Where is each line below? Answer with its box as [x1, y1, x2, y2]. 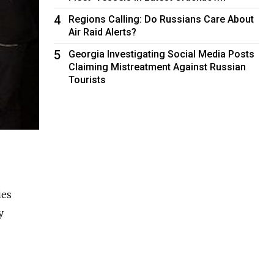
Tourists [68, 73, 106, 86]
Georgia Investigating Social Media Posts [68, 48, 255, 60]
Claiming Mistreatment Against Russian [68, 61, 246, 73]
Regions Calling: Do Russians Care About [68, 13, 254, 25]
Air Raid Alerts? [68, 26, 137, 38]
